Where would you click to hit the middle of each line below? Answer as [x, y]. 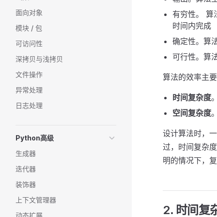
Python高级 [35, 138]
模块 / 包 [29, 28]
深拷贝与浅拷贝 [39, 59]
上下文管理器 [36, 200]
